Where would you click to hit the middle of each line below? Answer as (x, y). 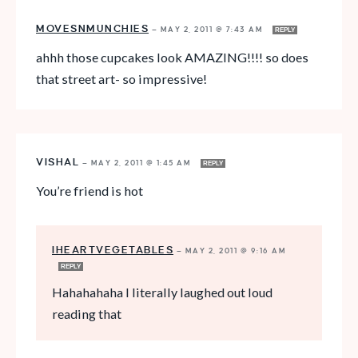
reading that (87, 313)
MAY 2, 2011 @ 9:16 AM (235, 251)
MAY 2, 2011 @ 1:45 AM (142, 163)
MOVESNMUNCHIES (92, 28)
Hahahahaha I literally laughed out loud (162, 292)
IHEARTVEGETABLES (113, 250)
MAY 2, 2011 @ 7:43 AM (213, 29)
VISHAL (58, 162)
